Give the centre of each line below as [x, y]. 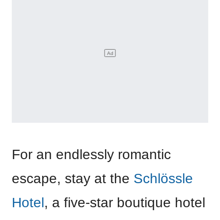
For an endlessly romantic [91, 155]
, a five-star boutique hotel [125, 203]
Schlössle [163, 179]
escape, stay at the [73, 179]
